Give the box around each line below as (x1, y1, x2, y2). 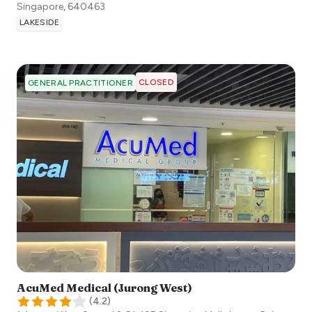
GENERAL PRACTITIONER (28, 78, 133, 88)
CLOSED (139, 77, 174, 88)
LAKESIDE (19, 17, 60, 28)
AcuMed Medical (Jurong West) (17, 280, 192, 295)
